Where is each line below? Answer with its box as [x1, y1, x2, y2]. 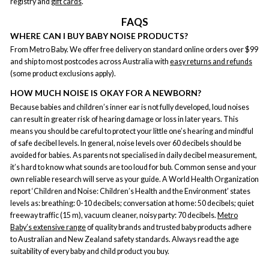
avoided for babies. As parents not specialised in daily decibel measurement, [10, 150, 257, 160]
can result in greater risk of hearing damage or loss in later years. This [10, 114, 238, 124]
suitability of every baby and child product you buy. [10, 246, 169, 256]
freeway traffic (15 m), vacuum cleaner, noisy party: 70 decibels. [10, 210, 217, 220]
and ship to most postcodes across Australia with [10, 57, 170, 67]
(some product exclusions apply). [10, 69, 116, 79]
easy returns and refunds [170, 57, 252, 67]
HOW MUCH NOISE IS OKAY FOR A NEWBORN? [10, 88, 201, 98]
